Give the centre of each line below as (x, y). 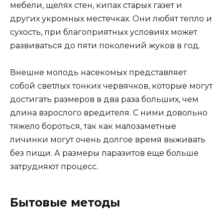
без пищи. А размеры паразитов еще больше (104, 153)
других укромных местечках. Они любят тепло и (111, 18)
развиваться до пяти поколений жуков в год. (105, 45)
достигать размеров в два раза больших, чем (104, 100)
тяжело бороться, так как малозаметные (93, 126)
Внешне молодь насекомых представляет (98, 73)
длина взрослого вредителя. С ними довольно (109, 113)
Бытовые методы (65, 203)
